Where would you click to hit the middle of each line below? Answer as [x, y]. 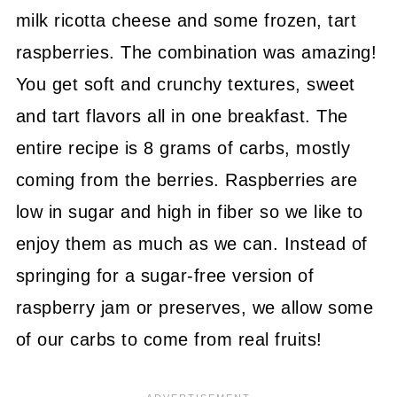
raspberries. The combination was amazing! [196, 52]
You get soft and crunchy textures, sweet [185, 84]
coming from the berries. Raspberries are [187, 179]
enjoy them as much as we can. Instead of [191, 243]
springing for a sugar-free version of [165, 275]
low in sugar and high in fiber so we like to [189, 211]
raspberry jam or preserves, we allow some [195, 307]
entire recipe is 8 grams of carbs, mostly [183, 148]
